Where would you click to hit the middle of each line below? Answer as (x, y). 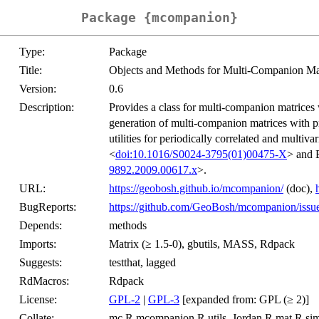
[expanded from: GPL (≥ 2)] (244, 300)
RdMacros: (44, 281)
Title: (31, 70)
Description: (47, 108)
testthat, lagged (142, 263)
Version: (38, 89)
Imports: (38, 244)
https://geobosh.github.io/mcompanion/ (196, 189)
